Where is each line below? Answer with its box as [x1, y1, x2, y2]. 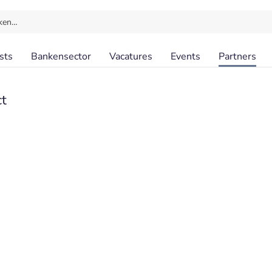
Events [171, 50, 200, 63]
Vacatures [109, 50, 152, 63]
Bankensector [31, 50, 91, 63]
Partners [219, 50, 256, 63]
